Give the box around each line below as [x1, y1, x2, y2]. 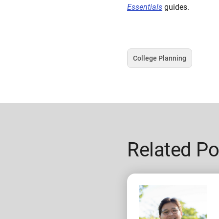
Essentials [127, 2, 162, 12]
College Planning [133, 54, 186, 62]
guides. [162, 2, 189, 12]
